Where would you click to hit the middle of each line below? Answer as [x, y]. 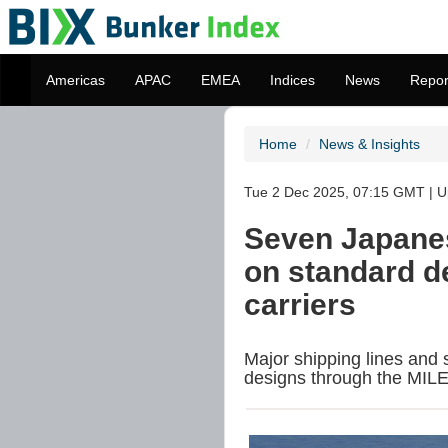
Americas [75, 80]
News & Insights [369, 144]
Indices [292, 80]
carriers [300, 304]
